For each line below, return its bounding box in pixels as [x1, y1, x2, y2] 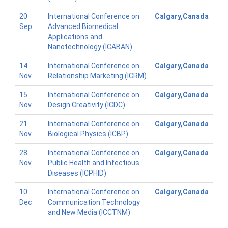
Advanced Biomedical [48, 22, 118, 31]
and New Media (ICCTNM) [48, 208, 130, 216]
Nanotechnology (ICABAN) [48, 43, 132, 51]
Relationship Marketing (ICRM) [48, 72, 147, 80]
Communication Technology [48, 198, 140, 206]
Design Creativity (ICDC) [48, 101, 125, 109]
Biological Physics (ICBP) [48, 130, 128, 138]
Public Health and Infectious [48, 159, 139, 167]
